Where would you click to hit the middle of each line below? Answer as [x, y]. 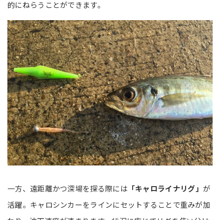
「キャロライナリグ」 [165, 189]
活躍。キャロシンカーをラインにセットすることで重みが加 [109, 205]
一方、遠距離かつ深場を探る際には [68, 189]
